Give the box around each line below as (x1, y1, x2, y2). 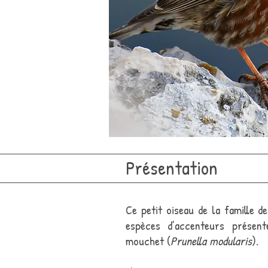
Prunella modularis (170, 233, 252, 249)
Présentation (126, 155, 218, 181)
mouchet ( (126, 233, 170, 249)
